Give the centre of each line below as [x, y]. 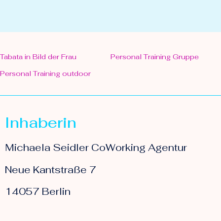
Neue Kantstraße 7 [51, 169]
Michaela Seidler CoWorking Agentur [96, 148]
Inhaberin [41, 123]
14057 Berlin [38, 191]
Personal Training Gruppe [155, 57]
